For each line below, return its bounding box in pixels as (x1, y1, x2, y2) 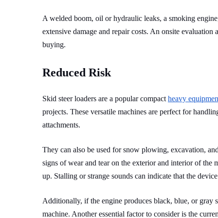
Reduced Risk (42, 66, 111, 79)
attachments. (42, 120, 80, 129)
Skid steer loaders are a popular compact (42, 94, 168, 103)
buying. (42, 40, 68, 49)
